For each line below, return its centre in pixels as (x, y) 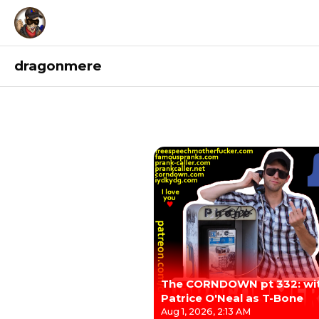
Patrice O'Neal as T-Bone (232, 298)
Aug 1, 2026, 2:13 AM (206, 312)
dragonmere (58, 66)
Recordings (217, 156)
